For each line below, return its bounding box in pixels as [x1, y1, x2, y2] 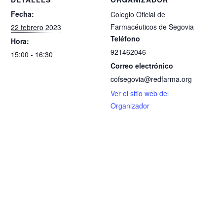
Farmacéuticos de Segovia [110, 21, 194, 32]
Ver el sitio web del [110, 88, 169, 98]
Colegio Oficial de [110, 9, 165, 19]
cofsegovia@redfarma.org [110, 74, 192, 84]
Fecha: [11, 8, 35, 19]
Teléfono [110, 33, 140, 43]
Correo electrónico [110, 60, 173, 71]
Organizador [110, 100, 149, 110]
